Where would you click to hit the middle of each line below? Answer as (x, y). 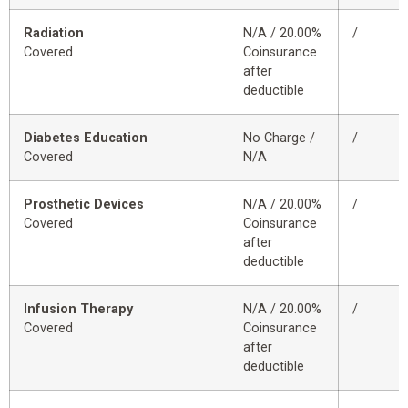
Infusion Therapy (78, 310)
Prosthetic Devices (84, 205)
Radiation (54, 34)
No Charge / (279, 138)
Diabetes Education (86, 138)
